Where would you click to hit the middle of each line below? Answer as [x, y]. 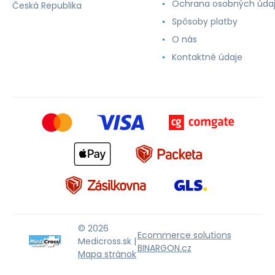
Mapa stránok [107, 254]
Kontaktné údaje [207, 57]
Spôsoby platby [205, 21]
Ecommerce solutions [184, 235]
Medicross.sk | [107, 242]
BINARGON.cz [164, 248]
